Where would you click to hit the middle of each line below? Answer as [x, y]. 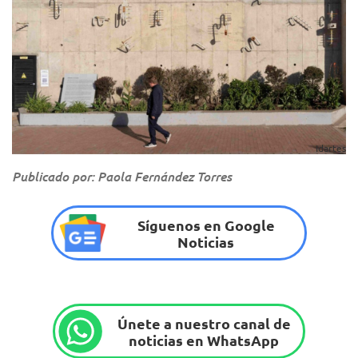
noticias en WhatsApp [204, 340]
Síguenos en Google [206, 225]
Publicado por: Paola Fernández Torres [122, 177]
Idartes [331, 148]
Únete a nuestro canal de [204, 323]
